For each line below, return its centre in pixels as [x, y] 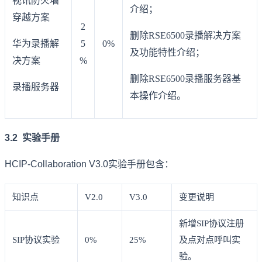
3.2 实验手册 [32, 138]
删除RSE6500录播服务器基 [185, 79]
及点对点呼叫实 [210, 239]
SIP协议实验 [36, 239]
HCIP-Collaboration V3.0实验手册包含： [89, 164]
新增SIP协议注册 [211, 223]
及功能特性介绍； [167, 53]
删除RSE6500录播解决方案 [185, 36]
